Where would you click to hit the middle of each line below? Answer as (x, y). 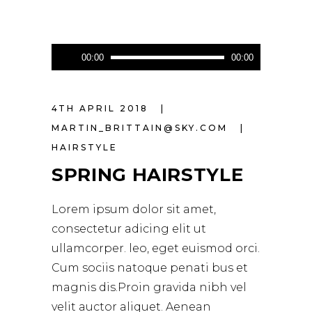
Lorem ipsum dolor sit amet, (134, 209)
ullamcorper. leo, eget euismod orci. (156, 248)
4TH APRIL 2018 (102, 108)
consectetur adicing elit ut (129, 228)
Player (69, 72)
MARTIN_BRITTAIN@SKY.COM (142, 127)
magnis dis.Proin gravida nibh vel (149, 287)
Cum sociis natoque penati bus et (150, 267)
